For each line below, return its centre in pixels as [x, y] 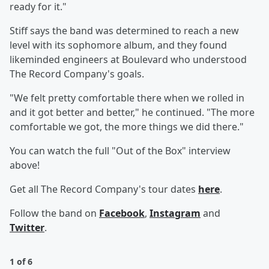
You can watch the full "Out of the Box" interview [120, 151]
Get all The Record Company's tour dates [104, 189]
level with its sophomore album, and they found [118, 45]
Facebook [122, 213]
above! [25, 165]
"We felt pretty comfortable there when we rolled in [127, 98]
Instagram [175, 213]
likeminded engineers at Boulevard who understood [128, 59]
